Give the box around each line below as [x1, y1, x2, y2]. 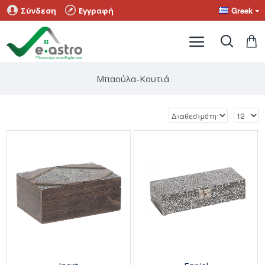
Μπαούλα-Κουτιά [96, 73, 169, 85]
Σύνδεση [21, 5, 56, 16]
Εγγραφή [79, 5, 114, 16]
